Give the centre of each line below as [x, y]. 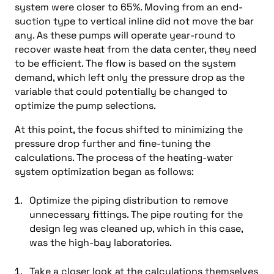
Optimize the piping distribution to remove [129, 200]
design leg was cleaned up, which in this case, [136, 228]
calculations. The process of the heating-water [124, 157]
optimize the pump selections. [85, 106]
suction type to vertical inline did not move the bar [134, 21]
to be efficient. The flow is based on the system [125, 63]
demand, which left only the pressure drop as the [130, 77]
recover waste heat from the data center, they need [135, 49]
